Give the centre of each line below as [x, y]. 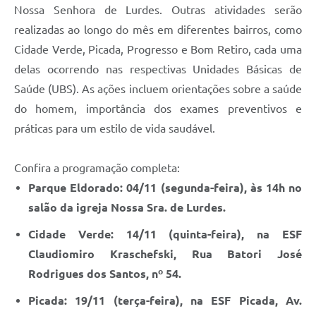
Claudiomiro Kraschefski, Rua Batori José [165, 254]
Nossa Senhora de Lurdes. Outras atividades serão [158, 10]
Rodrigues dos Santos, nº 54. [105, 274]
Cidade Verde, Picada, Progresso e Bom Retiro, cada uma [158, 50]
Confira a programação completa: [97, 168]
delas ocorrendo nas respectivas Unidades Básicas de [158, 69]
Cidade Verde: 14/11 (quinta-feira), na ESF [165, 235]
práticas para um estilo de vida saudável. [115, 129]
